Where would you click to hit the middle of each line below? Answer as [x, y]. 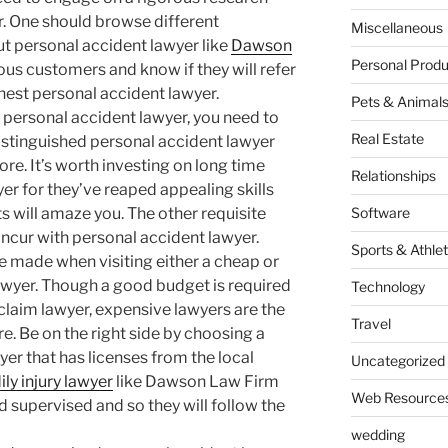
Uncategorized [397, 361]
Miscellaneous [396, 28]
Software [380, 213]
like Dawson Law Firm [196, 382]
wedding [377, 435]
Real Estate [387, 139]
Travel [370, 324]
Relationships [393, 176]
